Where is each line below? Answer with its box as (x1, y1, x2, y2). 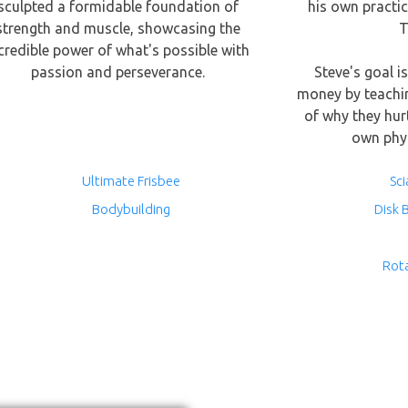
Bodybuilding (92, 201, 171, 217)
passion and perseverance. (30, 64, 205, 80)
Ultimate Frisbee (82, 173, 181, 189)
